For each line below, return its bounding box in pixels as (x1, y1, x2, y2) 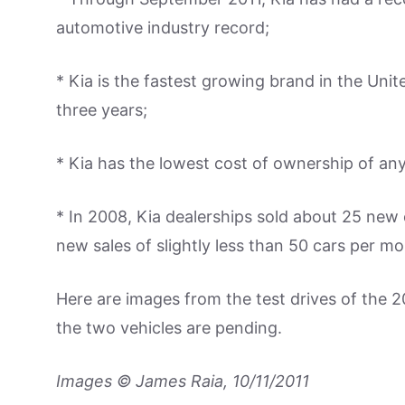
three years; (56, 100, 147, 119)
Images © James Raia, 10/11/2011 (56, 372, 309, 391)
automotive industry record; (56, 18, 269, 37)
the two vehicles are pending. (56, 318, 282, 337)
